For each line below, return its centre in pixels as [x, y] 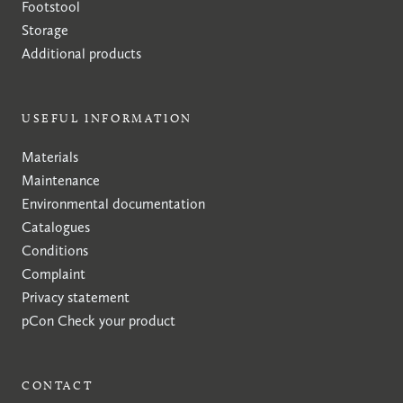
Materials [50, 157]
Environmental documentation [113, 203]
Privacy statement [76, 297]
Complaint [54, 273]
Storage [45, 30]
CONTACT [58, 385]
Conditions [55, 250]
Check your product [116, 320]
